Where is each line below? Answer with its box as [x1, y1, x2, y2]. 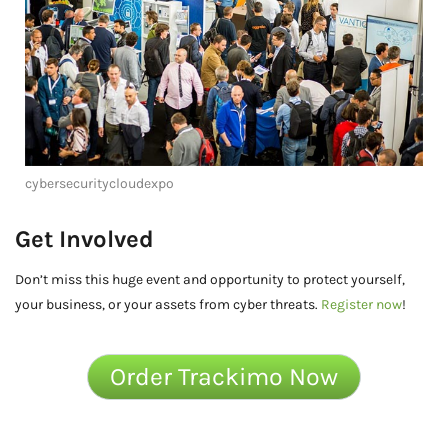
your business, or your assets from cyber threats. [15, 296, 321, 314]
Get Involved [15, 225, 154, 254]
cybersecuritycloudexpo [25, 175, 174, 193]
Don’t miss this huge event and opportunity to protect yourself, [15, 271, 405, 289]
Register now [321, 296, 402, 314]
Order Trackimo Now [110, 362, 338, 392]
